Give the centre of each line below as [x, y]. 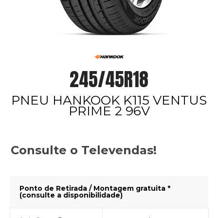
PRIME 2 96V [109, 111]
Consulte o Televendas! [84, 150]
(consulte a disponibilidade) [71, 195]
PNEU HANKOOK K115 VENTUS [109, 100]
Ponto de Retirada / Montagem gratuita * [95, 189]
